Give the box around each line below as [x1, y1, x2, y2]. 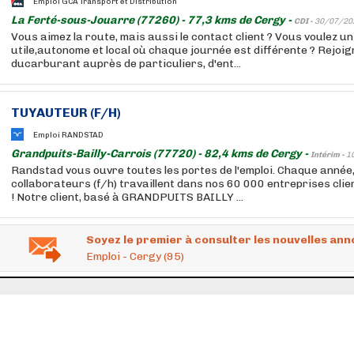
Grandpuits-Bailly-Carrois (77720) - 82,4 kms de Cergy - [11, 147, 311, 160]
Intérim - [311, 150, 346, 160]
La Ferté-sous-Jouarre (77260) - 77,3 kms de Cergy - [11, 13, 294, 27]
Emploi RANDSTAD [33, 130, 104, 140]
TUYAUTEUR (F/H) [11, 105, 121, 120]
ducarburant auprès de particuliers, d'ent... [11, 57, 241, 70]
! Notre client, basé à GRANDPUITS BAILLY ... [11, 190, 243, 204]
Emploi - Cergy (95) [86, 250, 184, 263]
